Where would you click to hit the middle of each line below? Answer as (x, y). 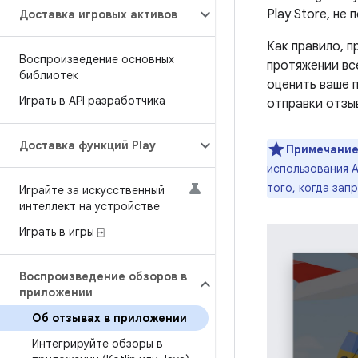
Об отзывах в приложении (109, 318)
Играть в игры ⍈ (62, 232)
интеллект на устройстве (89, 206)
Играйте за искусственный (92, 190)
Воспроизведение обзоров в (103, 276)
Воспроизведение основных (97, 59)
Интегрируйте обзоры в (97, 344)
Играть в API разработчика (92, 101)
